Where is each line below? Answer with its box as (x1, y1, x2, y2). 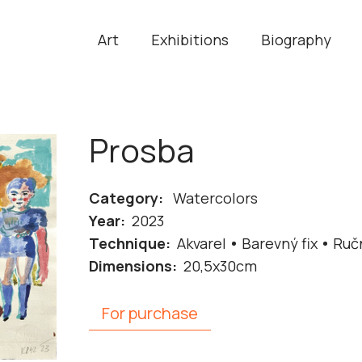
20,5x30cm (183, 256, 257, 276)
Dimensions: (89, 256, 177, 276)
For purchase (102, 302, 198, 324)
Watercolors (170, 188, 258, 208)
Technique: (89, 234, 170, 253)
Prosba (89, 128, 195, 172)
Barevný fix (242, 234, 318, 253)
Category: (89, 188, 163, 208)
